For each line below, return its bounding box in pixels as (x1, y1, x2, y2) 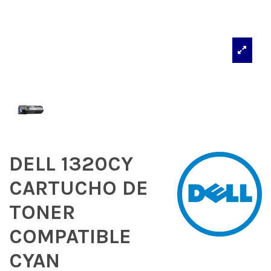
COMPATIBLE (9, 224, 131, 249)
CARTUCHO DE (9, 176, 148, 201)
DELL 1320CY (9, 152, 133, 177)
